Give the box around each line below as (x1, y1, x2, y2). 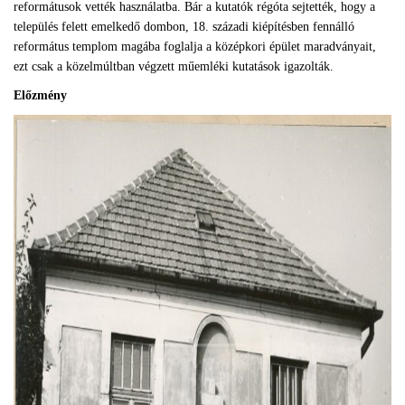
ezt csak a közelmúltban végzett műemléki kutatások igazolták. (14, 60, 337, 73)
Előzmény (14, 89, 67, 102)
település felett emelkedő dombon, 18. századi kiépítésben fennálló (14, 20, 354, 33)
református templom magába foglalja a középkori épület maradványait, (14, 40, 376, 53)
